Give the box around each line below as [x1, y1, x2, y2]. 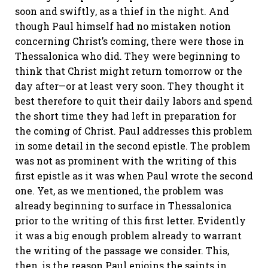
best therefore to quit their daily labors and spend [15, 95, 252, 107]
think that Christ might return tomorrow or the [15, 65, 242, 77]
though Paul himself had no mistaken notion [15, 20, 231, 32]
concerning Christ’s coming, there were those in [15, 35, 244, 47]
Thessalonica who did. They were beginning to [15, 50, 240, 62]
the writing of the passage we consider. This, [15, 244, 229, 257]
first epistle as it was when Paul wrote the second [15, 169, 253, 182]
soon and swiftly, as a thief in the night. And [15, 5, 229, 17]
